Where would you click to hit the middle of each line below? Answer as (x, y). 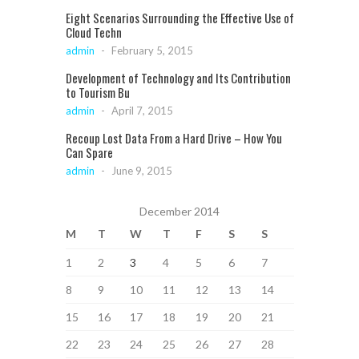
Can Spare (89, 152)
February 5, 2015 (152, 50)
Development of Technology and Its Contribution (178, 77)
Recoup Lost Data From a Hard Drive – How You (173, 137)
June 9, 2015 (141, 170)
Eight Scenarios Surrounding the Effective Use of (179, 17)
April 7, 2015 (142, 110)
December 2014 (179, 211)
